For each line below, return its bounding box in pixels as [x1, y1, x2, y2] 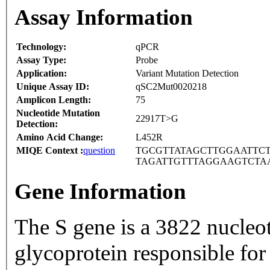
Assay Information [14, 5, 193, 30]
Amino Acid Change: [16, 132, 103, 143]
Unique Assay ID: [16, 81, 89, 92]
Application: [16, 68, 67, 79]
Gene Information [14, 179, 186, 204]
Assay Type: [16, 55, 66, 66]
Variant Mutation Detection [136, 68, 239, 79]
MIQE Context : [16, 145, 83, 156]
